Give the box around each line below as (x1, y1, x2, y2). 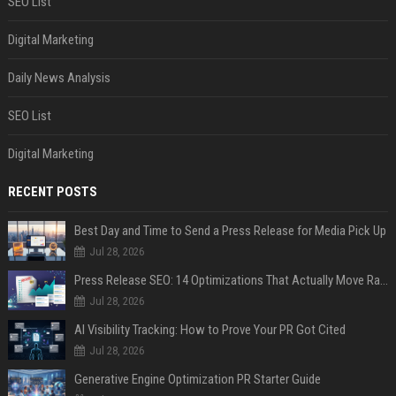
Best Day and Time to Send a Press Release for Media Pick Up (73, 223, 386, 239)
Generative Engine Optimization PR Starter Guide (73, 371, 321, 387)
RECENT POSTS (7, 184, 97, 200)
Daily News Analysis (7, 70, 110, 86)
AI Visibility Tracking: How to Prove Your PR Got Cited (73, 322, 346, 338)
